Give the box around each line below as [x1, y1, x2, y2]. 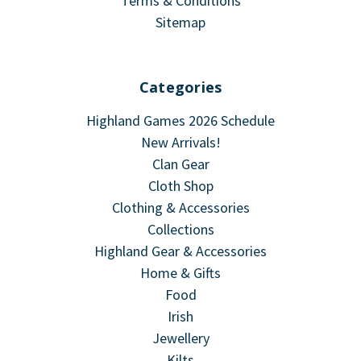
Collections [147, 220, 214, 239]
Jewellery [151, 329, 210, 348]
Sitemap [156, 13, 205, 32]
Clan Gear [151, 155, 210, 174]
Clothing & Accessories [111, 198, 250, 218]
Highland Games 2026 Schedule [86, 111, 275, 131]
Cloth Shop [147, 176, 214, 196]
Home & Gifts [140, 263, 221, 283]
